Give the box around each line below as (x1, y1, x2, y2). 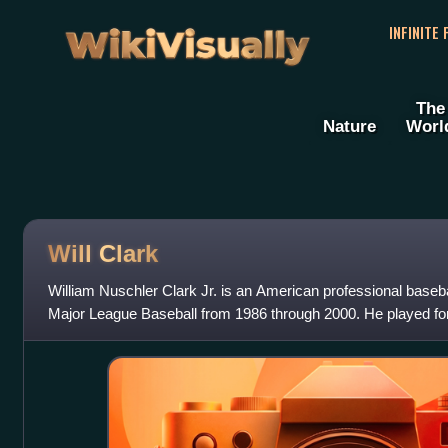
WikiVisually (58, 11, 316, 66)
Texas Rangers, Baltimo (47, 328, 204, 346)
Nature (323, 116, 376, 137)
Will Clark (47, 239, 158, 267)
